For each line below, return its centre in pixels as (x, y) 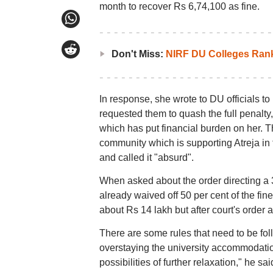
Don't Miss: (138, 54)
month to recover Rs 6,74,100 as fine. (179, 6)
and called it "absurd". (146, 158)
